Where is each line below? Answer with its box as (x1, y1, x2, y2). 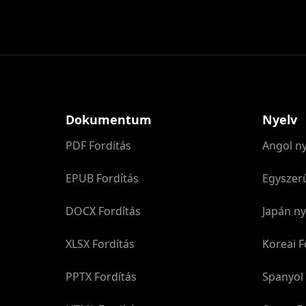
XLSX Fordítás (66, 236, 135, 251)
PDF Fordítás (66, 138, 131, 153)
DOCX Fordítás (66, 204, 141, 219)
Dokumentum (66, 111, 152, 128)
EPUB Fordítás (66, 171, 139, 186)
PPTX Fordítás (66, 269, 137, 284)
